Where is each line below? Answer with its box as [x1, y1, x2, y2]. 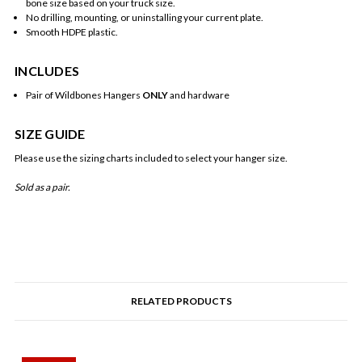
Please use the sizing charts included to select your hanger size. [15, 152, 288, 165]
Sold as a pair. [15, 181, 72, 194]
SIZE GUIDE [15, 126, 86, 142]
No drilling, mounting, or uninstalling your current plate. [25, 11, 263, 24]
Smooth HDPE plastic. [25, 26, 118, 39]
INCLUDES [15, 63, 79, 79]
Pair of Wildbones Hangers [25, 89, 142, 102]
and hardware [167, 89, 229, 102]
